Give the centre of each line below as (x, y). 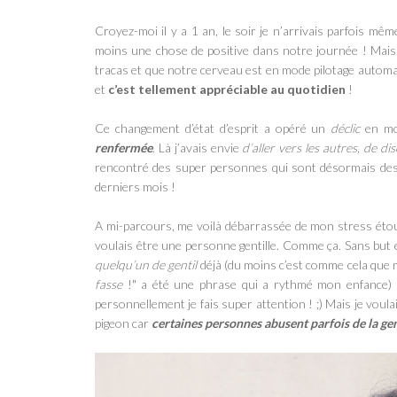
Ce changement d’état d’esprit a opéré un (213, 128)
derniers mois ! (135, 186)
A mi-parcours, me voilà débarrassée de (203, 225)
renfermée (124, 147)
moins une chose (141, 50)
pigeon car (123, 323)
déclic (346, 128)
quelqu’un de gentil (146, 264)
